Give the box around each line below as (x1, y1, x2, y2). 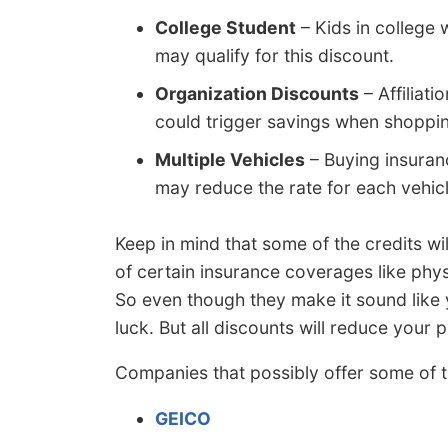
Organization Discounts (155, 83, 359, 105)
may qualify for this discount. (155, 45, 394, 67)
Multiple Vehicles (155, 149, 305, 171)
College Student (155, 17, 296, 39)
